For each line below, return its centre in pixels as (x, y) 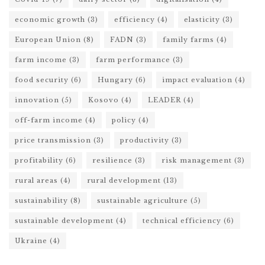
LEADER (164, 100)
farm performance (133, 60)
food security (42, 80)
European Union (48, 40)
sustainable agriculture (143, 201)
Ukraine (31, 241)
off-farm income (49, 120)
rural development (124, 180)
